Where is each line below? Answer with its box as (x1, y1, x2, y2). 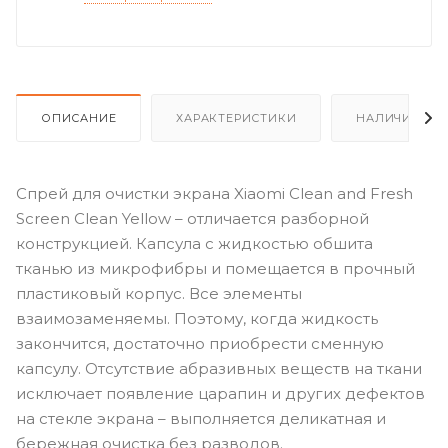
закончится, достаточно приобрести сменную (16, 333, 384, 353)
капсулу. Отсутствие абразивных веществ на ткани (16, 358, 422, 378)
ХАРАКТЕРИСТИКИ (176, 110, 297, 125)
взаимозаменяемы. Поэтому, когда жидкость (16, 308, 378, 328)
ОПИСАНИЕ (41, 110, 117, 125)
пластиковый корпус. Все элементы (16, 283, 302, 303)
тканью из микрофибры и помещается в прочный (16, 258, 415, 278)
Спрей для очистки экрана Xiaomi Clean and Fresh (16, 183, 413, 203)
